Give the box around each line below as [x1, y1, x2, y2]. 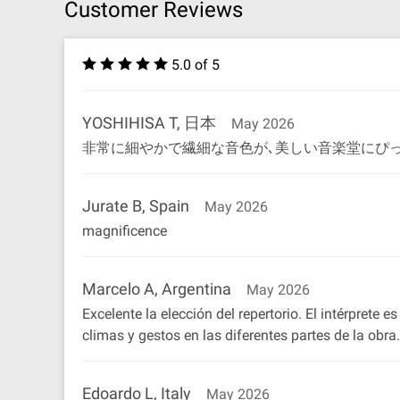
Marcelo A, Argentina [82, 279, 231, 298]
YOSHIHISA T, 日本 [82, 113, 216, 132]
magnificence [82, 222, 167, 239]
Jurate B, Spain [82, 196, 189, 215]
